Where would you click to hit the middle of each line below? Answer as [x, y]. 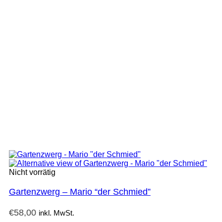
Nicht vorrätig [32, 172]
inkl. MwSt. [56, 213]
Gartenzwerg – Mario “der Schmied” [80, 192]
